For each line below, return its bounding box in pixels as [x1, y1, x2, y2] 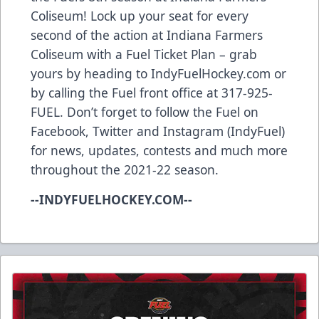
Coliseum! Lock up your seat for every [31, 7, 249, 25]
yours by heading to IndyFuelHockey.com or [31, 65, 286, 83]
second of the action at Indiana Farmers [31, 26, 263, 44]
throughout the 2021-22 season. [31, 161, 222, 179]
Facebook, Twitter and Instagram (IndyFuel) [31, 122, 285, 140]
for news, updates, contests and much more [31, 142, 288, 159]
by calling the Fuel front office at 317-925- [31, 84, 273, 102]
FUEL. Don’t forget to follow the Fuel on [31, 103, 258, 121]
